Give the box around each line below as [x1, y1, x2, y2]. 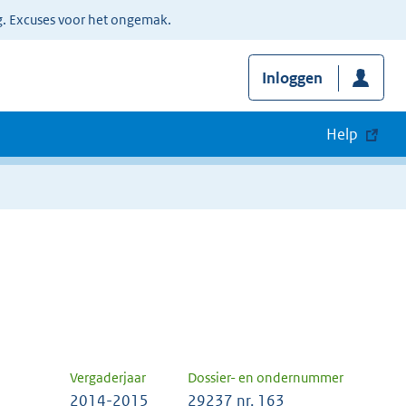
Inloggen [261, 68, 323, 89]
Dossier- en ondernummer [188, 369, 343, 387]
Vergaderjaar [70, 369, 146, 387]
